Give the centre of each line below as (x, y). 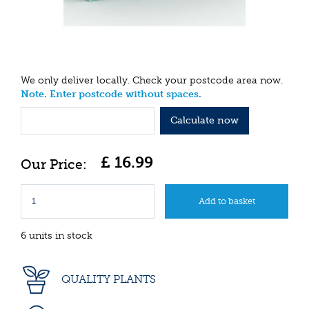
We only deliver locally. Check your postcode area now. (152, 81)
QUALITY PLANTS (107, 279)
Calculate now (204, 120)
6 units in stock (57, 235)
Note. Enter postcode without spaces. (111, 94)
